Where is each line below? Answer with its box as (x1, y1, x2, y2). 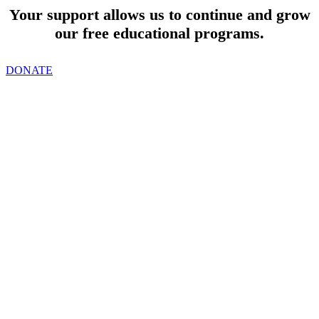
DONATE (6, 64, 53, 77)
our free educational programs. (55, 24, 264, 43)
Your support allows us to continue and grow (9, 6, 310, 24)
